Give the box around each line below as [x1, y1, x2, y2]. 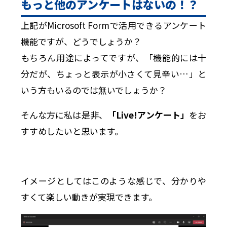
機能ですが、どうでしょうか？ [20, 34, 141, 48]
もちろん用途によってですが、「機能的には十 [20, 51, 207, 64]
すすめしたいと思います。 [20, 124, 123, 137]
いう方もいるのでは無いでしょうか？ [20, 83, 167, 96]
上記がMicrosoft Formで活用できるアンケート [20, 18, 207, 31]
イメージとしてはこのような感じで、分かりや [20, 174, 207, 187]
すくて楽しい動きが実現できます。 [20, 190, 157, 203]
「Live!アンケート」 [107, 108, 190, 121]
